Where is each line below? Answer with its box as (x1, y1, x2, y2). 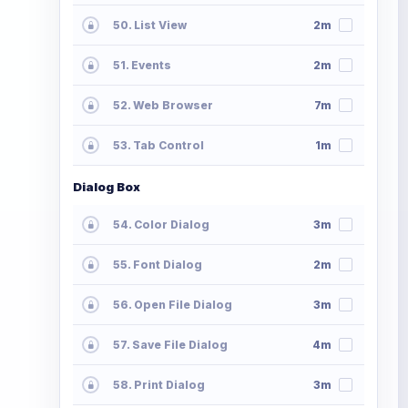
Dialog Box (73, 179, 140, 195)
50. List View (113, 18, 187, 33)
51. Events (113, 58, 171, 73)
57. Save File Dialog (113, 338, 228, 352)
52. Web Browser (113, 98, 213, 113)
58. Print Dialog (113, 378, 205, 393)
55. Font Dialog (113, 258, 202, 272)
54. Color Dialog (113, 218, 209, 232)
